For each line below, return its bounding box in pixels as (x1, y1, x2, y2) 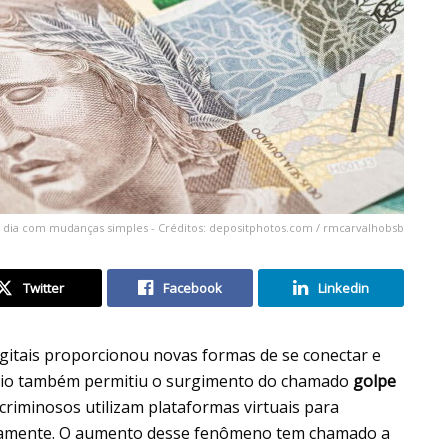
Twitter (22, 278, 64, 297)
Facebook (163, 278, 222, 297)
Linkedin (318, 278, 369, 297)
